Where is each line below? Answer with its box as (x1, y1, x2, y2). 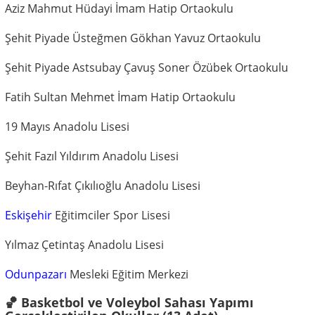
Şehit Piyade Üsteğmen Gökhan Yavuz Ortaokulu (5, 30, 261, 46)
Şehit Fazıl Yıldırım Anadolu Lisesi (5, 148, 179, 164)
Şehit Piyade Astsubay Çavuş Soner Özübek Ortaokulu (5, 59, 288, 75)
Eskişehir (5, 207, 52, 223)
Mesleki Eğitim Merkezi (67, 266, 188, 282)
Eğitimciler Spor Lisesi (52, 207, 170, 223)
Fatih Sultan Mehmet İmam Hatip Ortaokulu (5, 89, 236, 105)
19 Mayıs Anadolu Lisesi (5, 118, 129, 134)
